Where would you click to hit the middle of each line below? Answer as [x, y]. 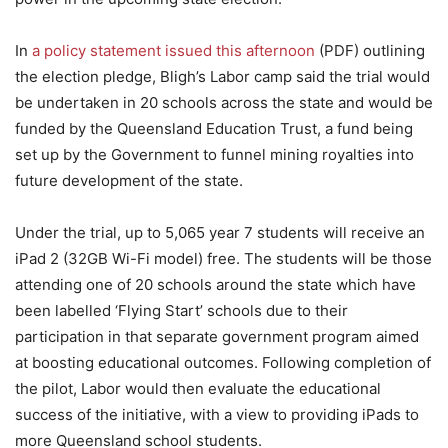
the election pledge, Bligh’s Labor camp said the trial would [222, 76]
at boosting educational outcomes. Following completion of [223, 362]
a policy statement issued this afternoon [173, 50]
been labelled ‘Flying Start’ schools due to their [181, 310]
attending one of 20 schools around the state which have [215, 284]
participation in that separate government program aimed [217, 336]
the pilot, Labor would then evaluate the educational [198, 388]
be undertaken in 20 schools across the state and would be [224, 102]
